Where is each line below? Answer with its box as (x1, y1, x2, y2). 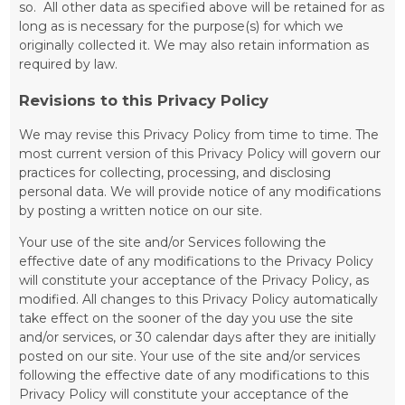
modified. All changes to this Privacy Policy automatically (19, 290, 379, 307)
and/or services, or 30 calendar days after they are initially (19, 328, 377, 345)
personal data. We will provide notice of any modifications (19, 183, 381, 200)
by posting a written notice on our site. (19, 202, 263, 219)
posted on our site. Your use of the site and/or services (19, 347, 361, 364)
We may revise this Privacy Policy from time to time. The (19, 126, 380, 143)
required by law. (19, 56, 118, 73)
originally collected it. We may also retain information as (19, 37, 370, 54)
